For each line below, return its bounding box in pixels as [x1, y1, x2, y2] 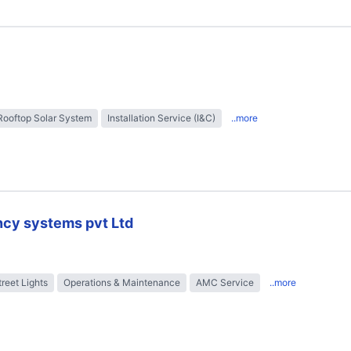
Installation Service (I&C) [107, 112, 215, 125]
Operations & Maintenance [63, 277, 180, 289]
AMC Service [196, 277, 254, 289]
